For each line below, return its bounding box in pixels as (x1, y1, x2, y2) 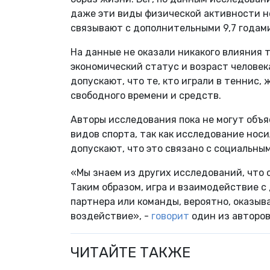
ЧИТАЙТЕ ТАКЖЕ (71, 244, 190, 262)
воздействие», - (71, 210, 151, 222)
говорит (151, 210, 189, 222)
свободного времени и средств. (71, 90, 221, 102)
